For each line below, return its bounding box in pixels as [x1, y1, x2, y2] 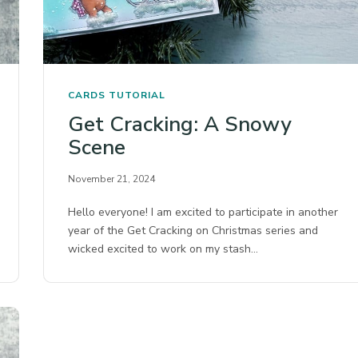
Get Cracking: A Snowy [68, 109, 292, 138]
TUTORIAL [109, 88, 165, 101]
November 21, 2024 [68, 172, 155, 185]
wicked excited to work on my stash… [68, 241, 259, 257]
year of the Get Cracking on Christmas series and [68, 222, 319, 238]
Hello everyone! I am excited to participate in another [68, 204, 339, 220]
